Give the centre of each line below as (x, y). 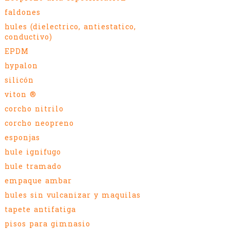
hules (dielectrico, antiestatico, (70, 26)
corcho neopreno (39, 123)
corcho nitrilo (34, 109)
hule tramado (33, 166)
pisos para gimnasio (47, 224)
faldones (23, 12)
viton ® (21, 94)
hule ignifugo (33, 152)
